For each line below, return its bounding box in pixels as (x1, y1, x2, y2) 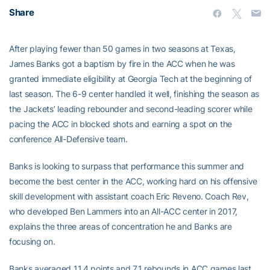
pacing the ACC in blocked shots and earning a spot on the (9, 119, 233, 130)
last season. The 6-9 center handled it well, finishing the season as (9, 89, 259, 99)
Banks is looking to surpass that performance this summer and (9, 161, 245, 172)
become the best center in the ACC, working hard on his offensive (9, 176, 258, 187)
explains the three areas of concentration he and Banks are (9, 221, 232, 232)
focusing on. (9, 236, 55, 247)
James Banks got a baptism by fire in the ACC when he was (9, 58, 235, 69)
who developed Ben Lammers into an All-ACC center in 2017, (9, 206, 238, 217)
